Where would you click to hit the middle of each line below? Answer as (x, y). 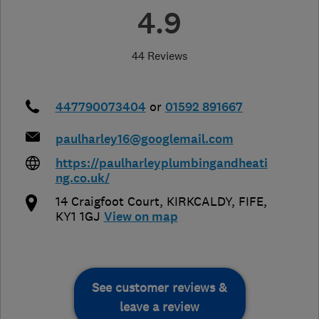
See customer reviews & (159, 288)
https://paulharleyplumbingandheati (161, 164)
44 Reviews (159, 56)
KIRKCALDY (199, 202)
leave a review (159, 307)
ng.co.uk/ (82, 179)
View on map (141, 217)
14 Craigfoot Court (107, 202)
